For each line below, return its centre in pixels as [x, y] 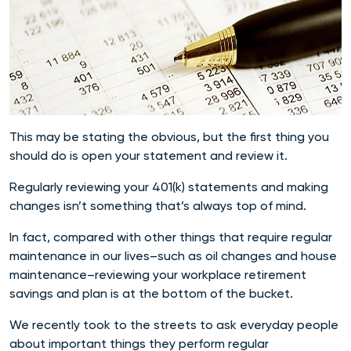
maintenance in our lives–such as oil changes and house [173, 256]
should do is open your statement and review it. [148, 156]
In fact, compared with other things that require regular [171, 237]
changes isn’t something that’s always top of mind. [158, 206]
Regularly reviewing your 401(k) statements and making [169, 187]
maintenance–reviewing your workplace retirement [158, 275]
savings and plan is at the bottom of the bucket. [151, 293]
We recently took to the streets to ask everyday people [174, 325]
